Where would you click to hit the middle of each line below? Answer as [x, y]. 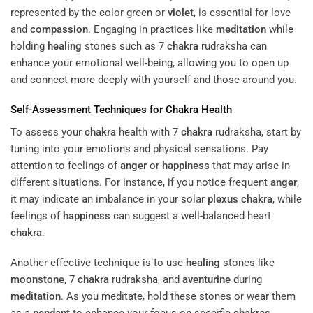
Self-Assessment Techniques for [88, 110]
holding [29, 46]
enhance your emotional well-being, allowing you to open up [150, 63]
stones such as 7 [124, 46]
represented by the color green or [89, 12]
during [246, 280]
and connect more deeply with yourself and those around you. [154, 79]
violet [181, 12]
